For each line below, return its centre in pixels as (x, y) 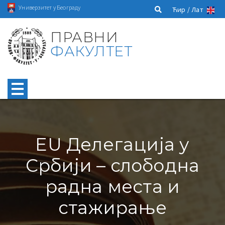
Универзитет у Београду (50, 7)
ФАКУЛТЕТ (91, 51)
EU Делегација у (113, 144)
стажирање (113, 207)
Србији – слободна (113, 165)
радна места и (113, 186)
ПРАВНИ (84, 37)
